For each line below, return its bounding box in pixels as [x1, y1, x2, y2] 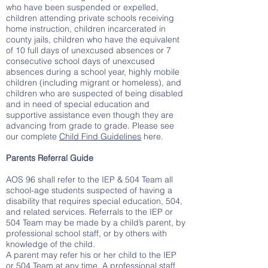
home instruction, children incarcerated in [6, 23, 166, 34]
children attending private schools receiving [6, 13, 174, 23]
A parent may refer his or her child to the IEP [6, 249, 176, 260]
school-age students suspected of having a [6, 185, 172, 196]
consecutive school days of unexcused [6, 56, 155, 66]
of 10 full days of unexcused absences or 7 [6, 45, 171, 56]
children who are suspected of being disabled [6, 88, 183, 99]
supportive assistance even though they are [6, 109, 173, 120]
